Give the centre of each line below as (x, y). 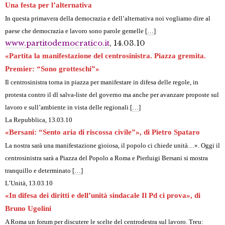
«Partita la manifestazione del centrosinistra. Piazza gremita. (105, 56)
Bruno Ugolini (28, 209)
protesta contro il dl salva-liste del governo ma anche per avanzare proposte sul (112, 95)
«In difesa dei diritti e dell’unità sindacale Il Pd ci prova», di (103, 196)
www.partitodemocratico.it (57, 43)
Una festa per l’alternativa (48, 5)
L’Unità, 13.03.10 (29, 183)
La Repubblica (25, 120)
